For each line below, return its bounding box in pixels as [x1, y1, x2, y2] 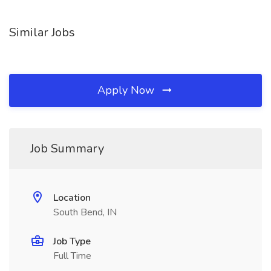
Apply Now [97, 83, 157, 97]
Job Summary [30, 140, 104, 157]
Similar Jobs [9, 24, 75, 41]
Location [53, 191, 91, 204]
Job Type [53, 235, 91, 248]
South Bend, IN [53, 206, 117, 219]
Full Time [53, 249, 91, 263]
